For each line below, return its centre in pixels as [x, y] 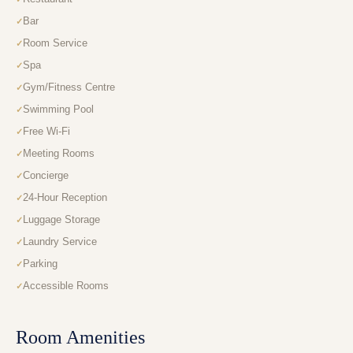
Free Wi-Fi [46, 132]
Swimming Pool [58, 110]
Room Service [55, 43]
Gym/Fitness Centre [69, 87]
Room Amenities [80, 338]
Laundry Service [60, 242]
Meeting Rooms [59, 154]
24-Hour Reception [65, 198]
